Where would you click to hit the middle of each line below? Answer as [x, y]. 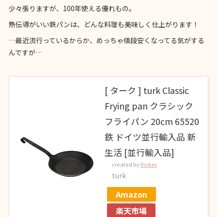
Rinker [148, 165]
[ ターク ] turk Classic [147, 90]
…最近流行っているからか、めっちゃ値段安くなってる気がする [106, 40]
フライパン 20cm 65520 [152, 121]
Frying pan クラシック [149, 106]
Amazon [131, 194]
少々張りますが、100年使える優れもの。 [72, 8]
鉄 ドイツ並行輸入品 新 [150, 137]
